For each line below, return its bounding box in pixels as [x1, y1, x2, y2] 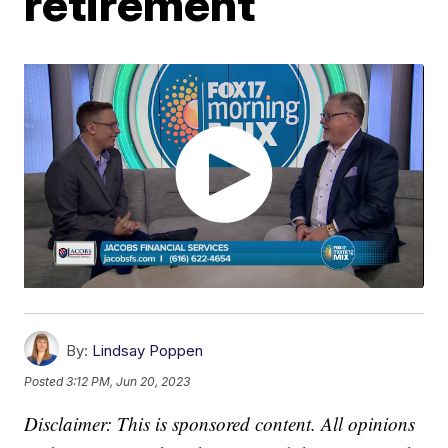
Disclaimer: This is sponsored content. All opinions [24, 411, 416, 437]
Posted [24, 374, 67, 390]
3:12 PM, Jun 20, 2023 [66, 374, 191, 390]
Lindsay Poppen [92, 341, 204, 361]
